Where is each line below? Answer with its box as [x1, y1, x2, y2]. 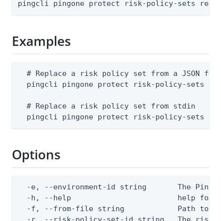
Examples [12, 32, 71, 50]
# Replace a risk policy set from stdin [18, 101, 195, 110]
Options [12, 146, 61, 164]
